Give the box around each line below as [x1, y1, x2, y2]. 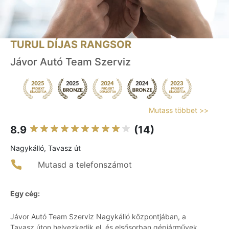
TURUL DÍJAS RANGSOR [10, 38, 131, 51]
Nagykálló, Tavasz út [10, 144, 81, 153]
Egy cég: [10, 189, 40, 198]
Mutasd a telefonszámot [38, 159, 132, 170]
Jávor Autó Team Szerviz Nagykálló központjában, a [10, 212, 186, 221]
